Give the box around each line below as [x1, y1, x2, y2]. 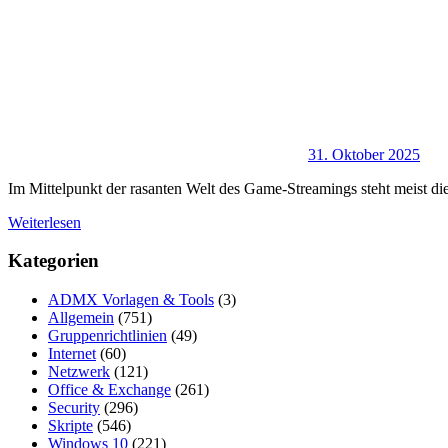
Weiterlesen [8, 213, 81, 231]
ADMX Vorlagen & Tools [48, 290, 214, 308]
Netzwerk [48, 362, 110, 380]
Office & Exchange [48, 380, 171, 398]
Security [48, 398, 100, 416]
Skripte [48, 416, 93, 434]
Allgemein [48, 308, 114, 326]
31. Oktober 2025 [308, 145, 420, 163]
